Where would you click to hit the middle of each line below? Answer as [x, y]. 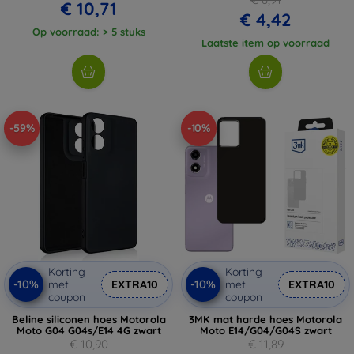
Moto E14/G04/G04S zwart [265, 330]
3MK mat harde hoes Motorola [265, 319]
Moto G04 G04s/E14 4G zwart [88, 330]
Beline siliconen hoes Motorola [88, 319]
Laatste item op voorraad [265, 42]
